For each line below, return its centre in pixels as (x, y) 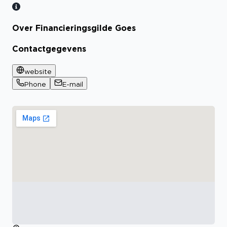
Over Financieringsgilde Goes (74, 28)
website (38, 71)
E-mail (73, 84)
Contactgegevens (49, 48)
